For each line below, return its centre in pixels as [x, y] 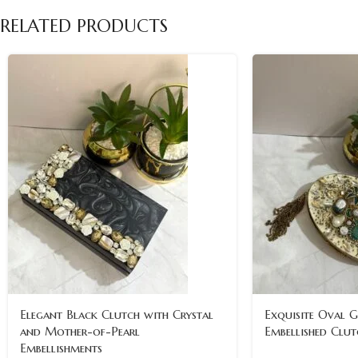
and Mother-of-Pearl [80, 331]
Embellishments [61, 348]
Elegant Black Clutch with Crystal [117, 314]
